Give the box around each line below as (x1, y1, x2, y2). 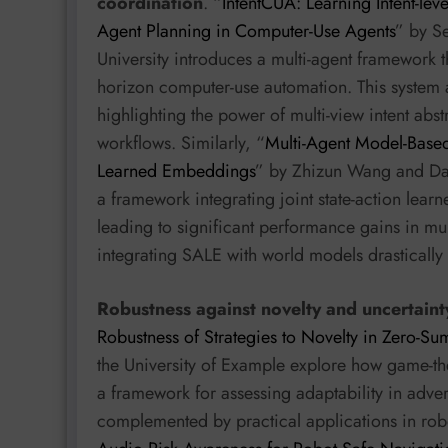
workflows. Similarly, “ (97, 130, 265, 157)
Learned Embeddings (97, 158, 255, 185)
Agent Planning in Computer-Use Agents (97, 18, 395, 45)
